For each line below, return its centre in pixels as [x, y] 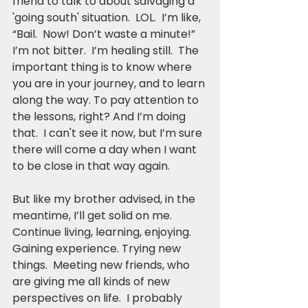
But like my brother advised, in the [105, 199]
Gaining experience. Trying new [98, 248]
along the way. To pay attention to [107, 100]
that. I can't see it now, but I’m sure [109, 133]
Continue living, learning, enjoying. [103, 232]
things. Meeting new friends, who [102, 265]
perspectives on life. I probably [99, 298]
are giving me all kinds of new [92, 281]
